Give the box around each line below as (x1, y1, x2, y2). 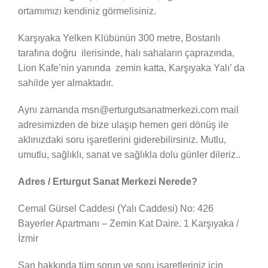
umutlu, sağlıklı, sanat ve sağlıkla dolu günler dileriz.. (17, 149, 240, 160)
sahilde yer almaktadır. (17, 77, 113, 88)
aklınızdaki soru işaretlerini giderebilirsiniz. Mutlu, (17, 134, 226, 145)
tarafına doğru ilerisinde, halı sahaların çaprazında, (17, 47, 234, 58)
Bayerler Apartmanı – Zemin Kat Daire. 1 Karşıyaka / (17, 218, 239, 229)
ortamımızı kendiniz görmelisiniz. (17, 5, 156, 16)
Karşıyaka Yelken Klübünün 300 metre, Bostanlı (17, 32, 220, 43)
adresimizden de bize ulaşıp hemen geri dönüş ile (17, 119, 229, 130)
